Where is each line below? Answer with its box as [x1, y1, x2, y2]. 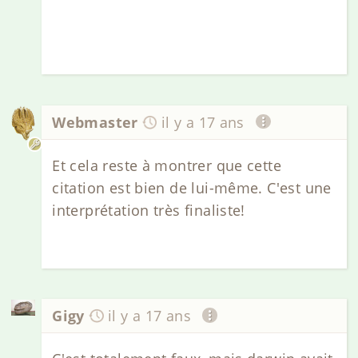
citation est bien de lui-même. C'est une [52, 177, 332, 197]
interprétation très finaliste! [52, 200, 245, 220]
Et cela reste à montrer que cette [52, 155, 282, 175]
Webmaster [52, 112, 138, 132]
